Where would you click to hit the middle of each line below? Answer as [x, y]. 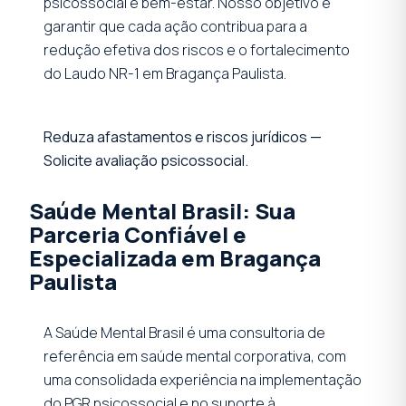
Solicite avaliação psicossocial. [146, 160]
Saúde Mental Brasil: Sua [162, 210]
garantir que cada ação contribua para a [175, 26]
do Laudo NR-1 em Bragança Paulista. [165, 73]
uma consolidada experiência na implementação [203, 379]
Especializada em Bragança [175, 257]
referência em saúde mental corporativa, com [195, 356]
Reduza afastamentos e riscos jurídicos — [183, 136]
